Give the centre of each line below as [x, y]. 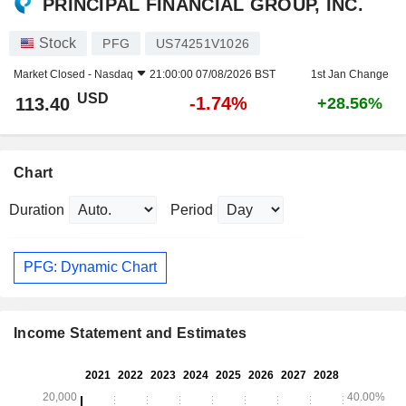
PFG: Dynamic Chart [90, 267]
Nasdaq [114, 74]
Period [192, 209]
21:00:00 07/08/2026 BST [213, 74]
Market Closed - [54, 74]
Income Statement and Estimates [130, 333]
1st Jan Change [349, 74]
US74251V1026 [203, 43]
